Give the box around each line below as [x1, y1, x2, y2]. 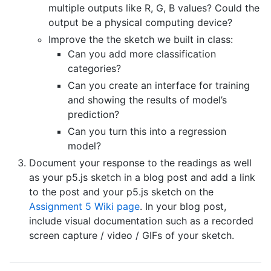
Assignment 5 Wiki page [29, 200, 140, 212]
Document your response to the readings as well [29, 156, 252, 169]
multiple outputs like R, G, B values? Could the [48, 1, 260, 14]
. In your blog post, [140, 200, 226, 212]
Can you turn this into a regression [68, 125, 226, 137]
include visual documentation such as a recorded [29, 214, 253, 227]
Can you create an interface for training [68, 79, 250, 91]
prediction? [68, 108, 119, 120]
